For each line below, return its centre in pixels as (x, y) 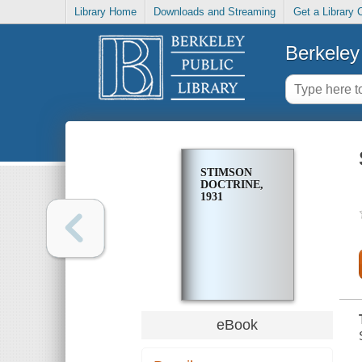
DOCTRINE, (232, 185)
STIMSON (226, 173)
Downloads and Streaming (215, 12)
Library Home (106, 12)
